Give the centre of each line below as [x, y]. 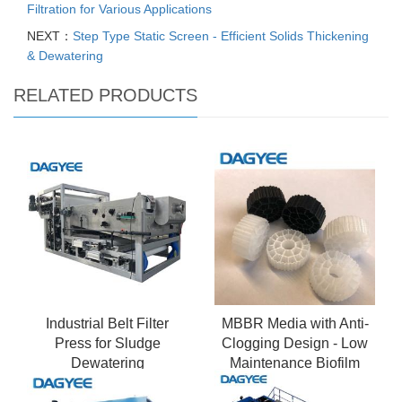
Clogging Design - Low [295, 344]
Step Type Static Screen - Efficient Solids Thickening [221, 36]
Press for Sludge [107, 344]
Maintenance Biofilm [295, 363]
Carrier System [295, 383]
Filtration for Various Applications [119, 9]
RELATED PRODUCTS [105, 96]
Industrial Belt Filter [107, 324]
